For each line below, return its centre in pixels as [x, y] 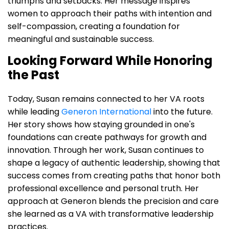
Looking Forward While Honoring [110, 60]
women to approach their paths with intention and [110, 13]
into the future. [182, 111]
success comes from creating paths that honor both [114, 175]
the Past [33, 75]
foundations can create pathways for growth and [107, 137]
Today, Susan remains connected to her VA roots [106, 99]
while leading [35, 111]
